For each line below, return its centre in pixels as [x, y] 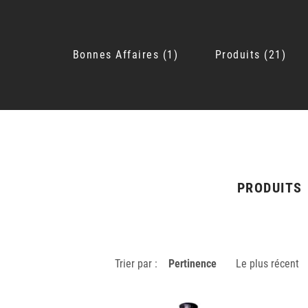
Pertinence [192, 264]
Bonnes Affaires [115, 55]
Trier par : [136, 264]
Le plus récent [267, 264]
